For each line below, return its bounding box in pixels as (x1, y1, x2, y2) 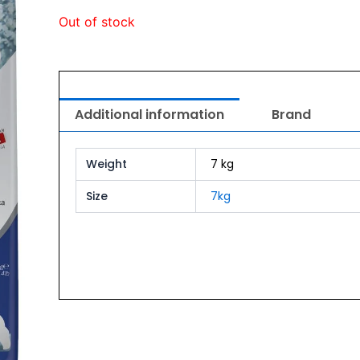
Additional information (74, 105, 224, 125)
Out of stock (58, 14, 135, 31)
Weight (86, 156, 128, 173)
